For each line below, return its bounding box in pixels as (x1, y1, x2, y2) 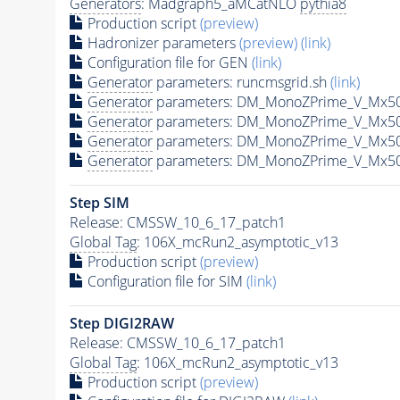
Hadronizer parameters (83, 32, 239, 53)
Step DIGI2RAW (69, 312, 174, 333)
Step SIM (69, 192, 129, 212)
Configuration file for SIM (83, 271, 246, 291)
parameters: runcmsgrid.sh (152, 71, 330, 92)
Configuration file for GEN (83, 52, 252, 72)
